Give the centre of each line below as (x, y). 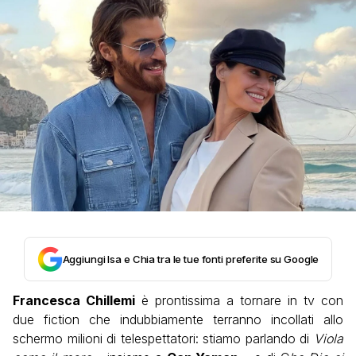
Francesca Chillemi (74, 300)
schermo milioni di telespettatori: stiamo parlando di (163, 338)
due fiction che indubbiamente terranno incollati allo (178, 319)
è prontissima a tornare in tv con (239, 300)
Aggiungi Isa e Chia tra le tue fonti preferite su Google (191, 259)
